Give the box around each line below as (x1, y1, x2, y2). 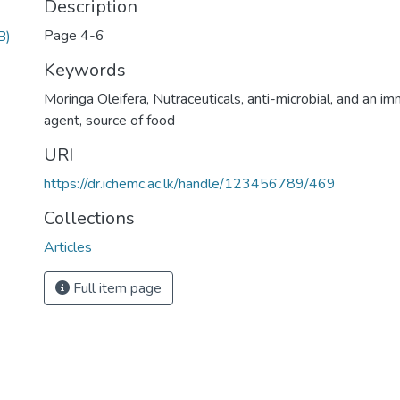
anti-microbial (247, 89, 330, 109)
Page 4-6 (44, 26, 104, 46)
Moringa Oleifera (44, 89, 146, 109)
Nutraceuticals (153, 89, 241, 109)
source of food (86, 111, 175, 130)
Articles (44, 237, 92, 257)
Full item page (70, 279, 162, 298)
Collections (44, 206, 135, 230)
